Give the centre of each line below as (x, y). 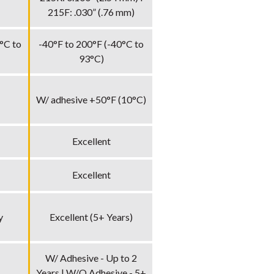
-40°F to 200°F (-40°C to (91, 43)
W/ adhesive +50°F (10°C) (91, 99)
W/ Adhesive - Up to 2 (91, 257)
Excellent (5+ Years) (91, 217)
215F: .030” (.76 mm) (91, 12)
